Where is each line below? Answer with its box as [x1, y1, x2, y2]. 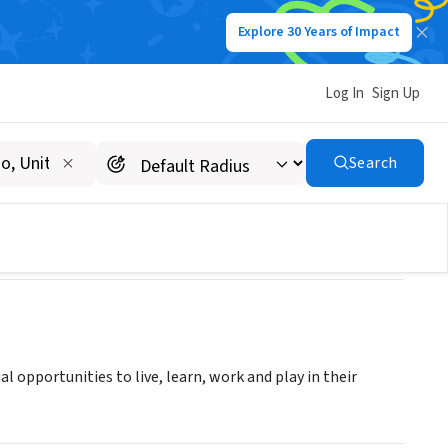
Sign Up [372, 82, 420, 104]
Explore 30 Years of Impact [238, 22, 400, 42]
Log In [325, 82, 364, 104]
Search [348, 152, 398, 174]
